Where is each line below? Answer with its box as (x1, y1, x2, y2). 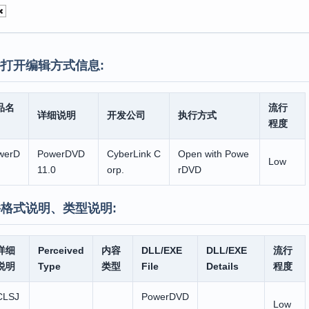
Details (206, 261, 239, 272)
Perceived (37, 245, 84, 256)
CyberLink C (106, 148, 161, 159)
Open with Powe (177, 148, 249, 159)
